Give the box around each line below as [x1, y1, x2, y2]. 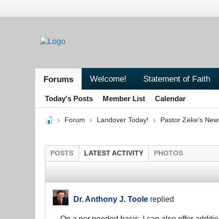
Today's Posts [45, 94, 93, 103]
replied [148, 194, 174, 203]
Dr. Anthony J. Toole [73, 194, 148, 203]
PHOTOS [154, 149, 183, 157]
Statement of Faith [143, 73, 210, 84]
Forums [44, 74, 73, 84]
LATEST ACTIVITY [84, 149, 143, 157]
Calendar [155, 94, 186, 103]
